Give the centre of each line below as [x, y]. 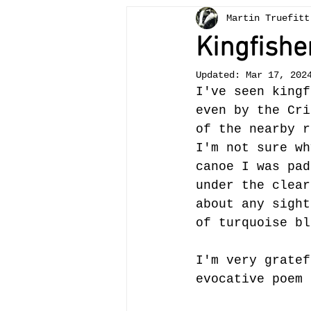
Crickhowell [240, 75]
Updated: [221, 75]
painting [226, 20]
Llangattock [185, 131]
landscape [268, 131]
